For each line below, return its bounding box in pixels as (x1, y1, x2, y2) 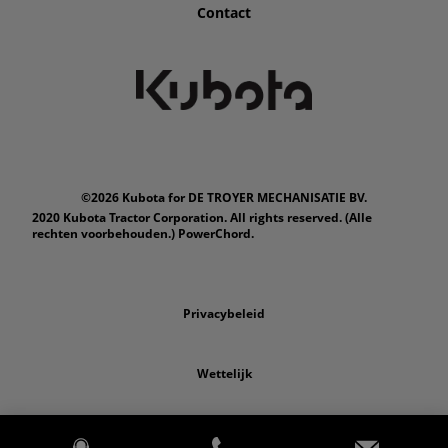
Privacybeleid (183, 305, 265, 322)
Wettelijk (196, 365, 252, 382)
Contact (197, 3, 251, 22)
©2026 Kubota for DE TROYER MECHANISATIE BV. (81, 189, 367, 206)
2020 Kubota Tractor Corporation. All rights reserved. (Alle (32, 209, 372, 226)
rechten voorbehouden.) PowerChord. (32, 225, 254, 242)
